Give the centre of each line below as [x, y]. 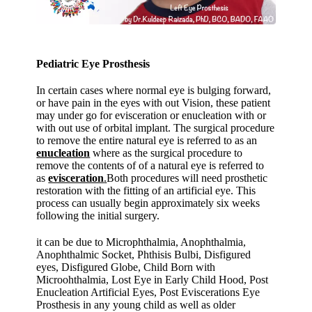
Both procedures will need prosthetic [187, 178]
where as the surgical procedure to [166, 153]
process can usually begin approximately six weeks [148, 203]
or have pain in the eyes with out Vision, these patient [154, 102]
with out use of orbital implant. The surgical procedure [156, 127]
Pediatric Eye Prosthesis [93, 63]
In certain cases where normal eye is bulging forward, [154, 90]
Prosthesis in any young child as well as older [136, 304]
